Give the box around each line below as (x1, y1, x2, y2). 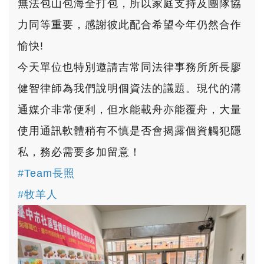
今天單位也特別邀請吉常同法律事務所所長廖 (18, 61, 242, 73)
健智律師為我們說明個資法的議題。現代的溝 (18, 82, 242, 94)
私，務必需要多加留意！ (18, 146, 141, 158)
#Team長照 (18, 167, 75, 179)
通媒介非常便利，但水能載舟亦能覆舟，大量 (18, 104, 242, 115)
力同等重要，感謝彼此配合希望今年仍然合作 (18, 19, 242, 31)
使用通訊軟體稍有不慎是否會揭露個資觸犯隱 (18, 125, 242, 137)
